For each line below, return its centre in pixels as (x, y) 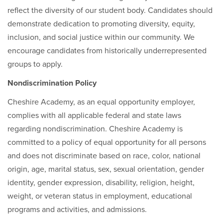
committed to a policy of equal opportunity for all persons (107, 142)
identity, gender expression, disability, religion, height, (101, 183)
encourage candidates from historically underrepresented (107, 51)
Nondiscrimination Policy (52, 83)
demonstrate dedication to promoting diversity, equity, (101, 24)
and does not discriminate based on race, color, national (104, 156)
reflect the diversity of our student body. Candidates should (110, 10)
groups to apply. (35, 64)
